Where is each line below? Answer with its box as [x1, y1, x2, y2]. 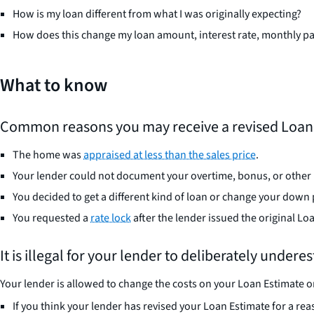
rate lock [90, 210, 131, 226]
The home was [13, 146, 83, 163]
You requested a [13, 210, 90, 226]
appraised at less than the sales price [83, 146, 256, 163]
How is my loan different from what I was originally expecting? [13, 6, 301, 22]
